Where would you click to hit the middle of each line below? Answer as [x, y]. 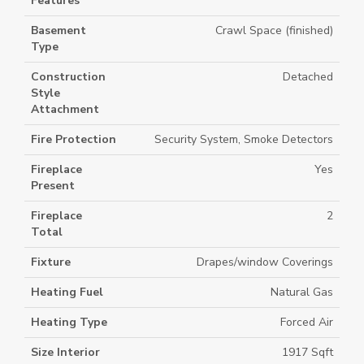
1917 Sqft [308, 352]
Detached [308, 77]
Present [53, 186]
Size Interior [65, 352]
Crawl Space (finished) [274, 30]
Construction [68, 77]
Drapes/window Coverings [265, 262]
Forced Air [307, 322]
